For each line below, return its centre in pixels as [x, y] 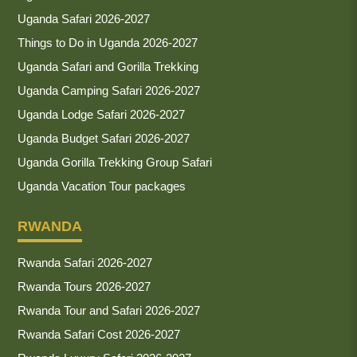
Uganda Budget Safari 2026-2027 [104, 138]
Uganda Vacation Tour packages [102, 186]
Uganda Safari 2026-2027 [84, 18]
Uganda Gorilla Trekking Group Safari [115, 162]
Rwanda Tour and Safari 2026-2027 [109, 310]
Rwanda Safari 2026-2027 [85, 262]
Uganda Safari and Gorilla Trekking [108, 66]
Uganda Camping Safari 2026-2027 [109, 90]
